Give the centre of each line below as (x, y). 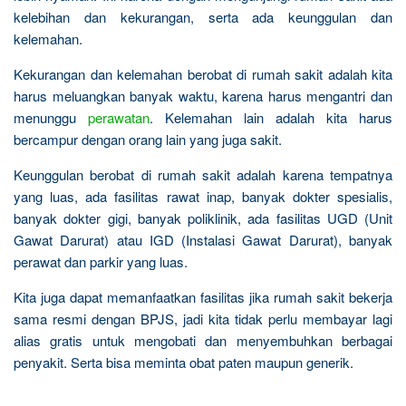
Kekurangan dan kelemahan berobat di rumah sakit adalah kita (203, 74)
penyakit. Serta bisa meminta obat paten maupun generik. (184, 362)
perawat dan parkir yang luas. (101, 261)
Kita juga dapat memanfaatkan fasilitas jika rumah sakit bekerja (203, 297)
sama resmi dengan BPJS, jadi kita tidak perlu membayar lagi (203, 319)
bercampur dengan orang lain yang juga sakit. (148, 139)
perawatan (119, 117)
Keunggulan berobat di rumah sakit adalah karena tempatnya (203, 174)
